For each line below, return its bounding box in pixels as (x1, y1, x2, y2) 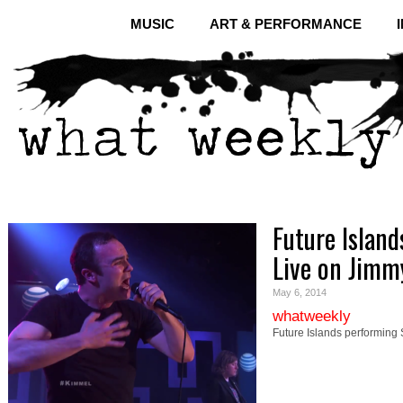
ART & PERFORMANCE (210, 16, 362, 31)
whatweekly (273, 307, 351, 325)
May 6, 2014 (273, 287, 327, 298)
